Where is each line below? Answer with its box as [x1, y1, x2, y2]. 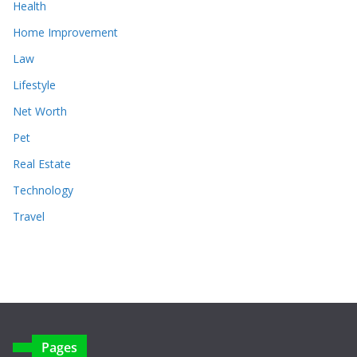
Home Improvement [13, 24, 118, 40]
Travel [13, 208, 45, 224]
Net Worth [13, 103, 67, 119]
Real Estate [13, 155, 71, 171]
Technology [13, 182, 73, 198]
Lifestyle [13, 76, 56, 92]
